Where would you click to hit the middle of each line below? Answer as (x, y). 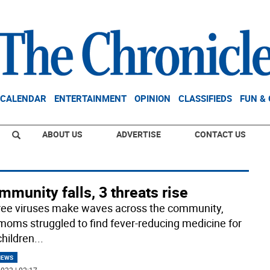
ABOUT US (62, 134)
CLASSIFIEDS (205, 98)
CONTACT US (220, 134)
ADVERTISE (139, 134)
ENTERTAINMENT (90, 98)
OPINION (152, 98)
